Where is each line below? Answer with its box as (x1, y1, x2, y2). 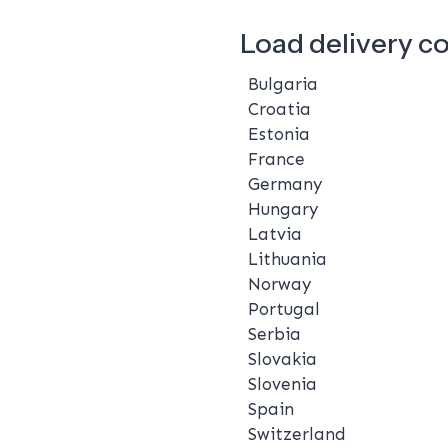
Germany (248, 173, 322, 194)
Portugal (248, 298, 320, 319)
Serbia (248, 323, 301, 344)
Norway (248, 273, 311, 294)
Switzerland (248, 423, 346, 444)
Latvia (248, 223, 302, 244)
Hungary (248, 198, 318, 219)
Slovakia (248, 348, 317, 369)
